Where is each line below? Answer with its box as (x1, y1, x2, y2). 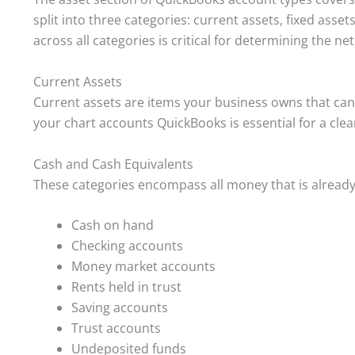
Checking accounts (71, 237, 183, 255)
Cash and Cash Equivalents (33, 155, 193, 173)
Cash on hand (71, 216, 154, 235)
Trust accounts (71, 319, 161, 338)
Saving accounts (71, 299, 168, 317)
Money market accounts (71, 258, 216, 276)
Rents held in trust (71, 278, 181, 296)
